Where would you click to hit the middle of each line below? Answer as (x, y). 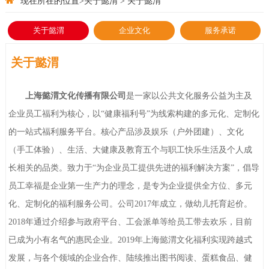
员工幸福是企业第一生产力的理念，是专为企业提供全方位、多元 (131, 186)
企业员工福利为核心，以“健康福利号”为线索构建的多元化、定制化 (134, 113)
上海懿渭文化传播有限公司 (76, 95)
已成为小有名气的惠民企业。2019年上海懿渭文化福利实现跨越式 (131, 240)
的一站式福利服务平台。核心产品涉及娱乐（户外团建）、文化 (126, 131)
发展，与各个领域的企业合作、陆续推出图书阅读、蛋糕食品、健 (131, 258)
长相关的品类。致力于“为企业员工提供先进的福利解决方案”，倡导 (134, 168)
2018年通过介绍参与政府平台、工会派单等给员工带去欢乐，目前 (131, 222)
